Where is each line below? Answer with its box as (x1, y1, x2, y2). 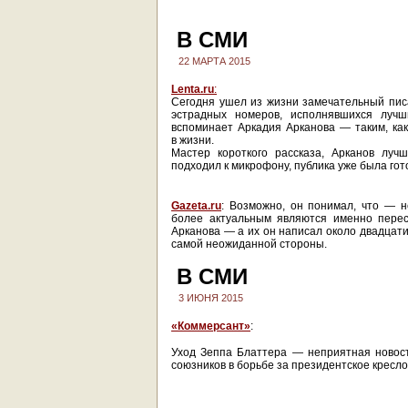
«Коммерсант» (171, 320, 250, 332)
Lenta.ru (171, 83, 214, 96)
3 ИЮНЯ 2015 (178, 292, 243, 303)
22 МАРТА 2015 (178, 56, 250, 66)
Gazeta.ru (171, 199, 221, 212)
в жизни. (171, 134, 214, 147)
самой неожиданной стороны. (171, 238, 327, 250)
